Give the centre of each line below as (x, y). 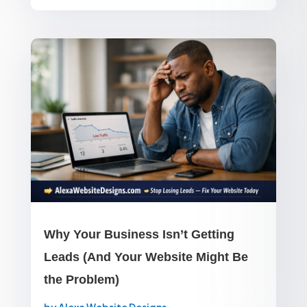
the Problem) (81, 279)
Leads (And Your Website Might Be (146, 257)
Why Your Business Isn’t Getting (139, 234)
